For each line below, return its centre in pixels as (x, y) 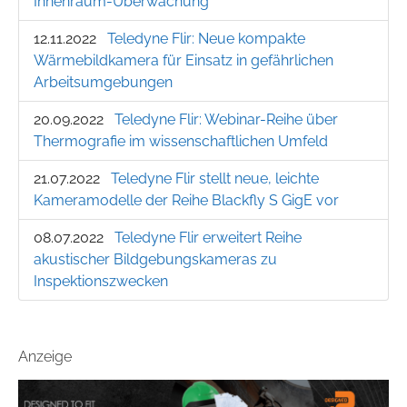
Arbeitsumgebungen (103, 83)
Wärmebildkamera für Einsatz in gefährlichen (184, 61)
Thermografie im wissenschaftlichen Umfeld (181, 142)
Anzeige (45, 357)
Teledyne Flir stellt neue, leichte (215, 179)
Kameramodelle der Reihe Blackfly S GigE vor (186, 201)
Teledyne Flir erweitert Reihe (208, 238)
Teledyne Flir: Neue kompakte (206, 39)
